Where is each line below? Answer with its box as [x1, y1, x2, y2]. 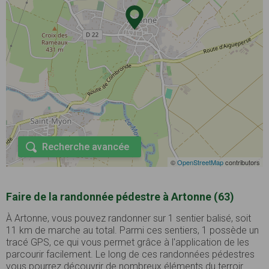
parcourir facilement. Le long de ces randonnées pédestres [6, 249, 255, 261]
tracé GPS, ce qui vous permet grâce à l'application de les [6, 237, 249, 249]
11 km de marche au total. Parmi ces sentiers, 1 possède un [6, 225, 259, 237]
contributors [223, 157, 260, 168]
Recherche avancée [42, 141, 129, 153]
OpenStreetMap [177, 157, 223, 168]
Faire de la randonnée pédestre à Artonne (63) [6, 190, 234, 204]
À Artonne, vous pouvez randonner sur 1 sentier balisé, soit [6, 213, 251, 225]
